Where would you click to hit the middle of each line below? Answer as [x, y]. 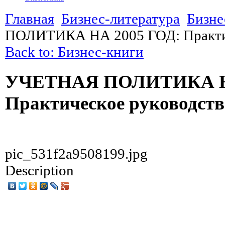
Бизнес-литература [121, 18]
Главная [30, 18]
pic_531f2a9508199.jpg [76, 153]
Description [39, 170]
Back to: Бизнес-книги [74, 51]
